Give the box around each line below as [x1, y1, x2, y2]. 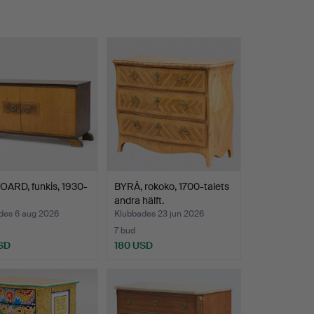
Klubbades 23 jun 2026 [114, 208, 204, 220]
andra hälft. [114, 194, 164, 207]
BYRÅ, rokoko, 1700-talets [114, 180, 229, 193]
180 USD [114, 239, 153, 252]
